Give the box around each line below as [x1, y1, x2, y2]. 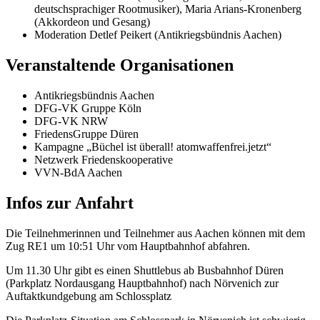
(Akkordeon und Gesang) [34, 16, 150, 29]
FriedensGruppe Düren [34, 128, 139, 141]
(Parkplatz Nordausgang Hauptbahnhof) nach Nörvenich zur [6, 276, 279, 289]
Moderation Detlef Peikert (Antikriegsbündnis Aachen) [34, 29, 281, 41]
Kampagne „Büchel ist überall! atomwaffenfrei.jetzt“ [34, 141, 271, 154]
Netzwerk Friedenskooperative [34, 154, 173, 166]
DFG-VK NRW [34, 115, 108, 128]
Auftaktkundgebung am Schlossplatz [6, 289, 171, 302]
